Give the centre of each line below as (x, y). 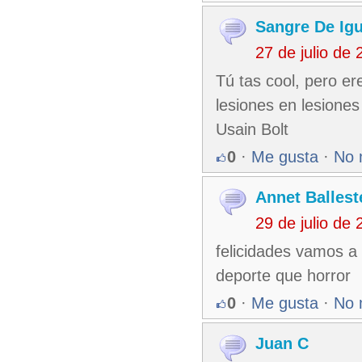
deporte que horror (283, 276)
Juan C (282, 343)
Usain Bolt (252, 129)
